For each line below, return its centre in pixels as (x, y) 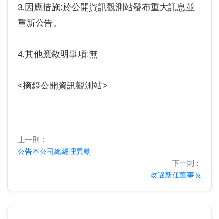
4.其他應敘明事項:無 (58, 54)
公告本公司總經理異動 (54, 151)
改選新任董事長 (176, 175)
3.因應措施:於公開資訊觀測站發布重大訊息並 (106, 7)
